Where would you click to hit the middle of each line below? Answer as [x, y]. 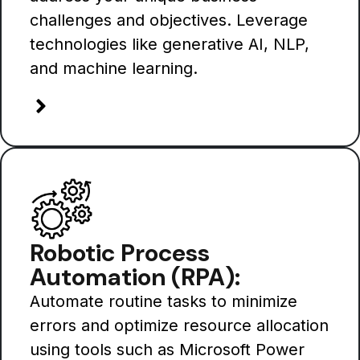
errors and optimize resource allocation [179, 326]
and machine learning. [114, 68]
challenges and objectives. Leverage [169, 20]
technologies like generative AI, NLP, [170, 44]
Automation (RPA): [135, 277]
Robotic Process [120, 253]
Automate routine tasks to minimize [164, 302]
